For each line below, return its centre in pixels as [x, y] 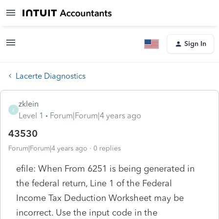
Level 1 [31, 115]
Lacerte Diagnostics [51, 76]
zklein [29, 104]
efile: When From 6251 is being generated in [105, 168]
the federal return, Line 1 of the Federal [94, 183]
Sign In [195, 44]
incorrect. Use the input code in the [87, 212]
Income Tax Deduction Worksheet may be [100, 198]
